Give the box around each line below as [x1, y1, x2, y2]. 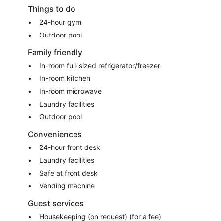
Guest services [28, 198, 84, 208]
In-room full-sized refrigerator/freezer [39, 61, 160, 70]
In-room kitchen [39, 74, 90, 82]
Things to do [28, 3, 75, 14]
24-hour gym [39, 17, 81, 26]
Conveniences [28, 129, 82, 139]
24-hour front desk [39, 143, 100, 151]
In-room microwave [39, 86, 102, 95]
